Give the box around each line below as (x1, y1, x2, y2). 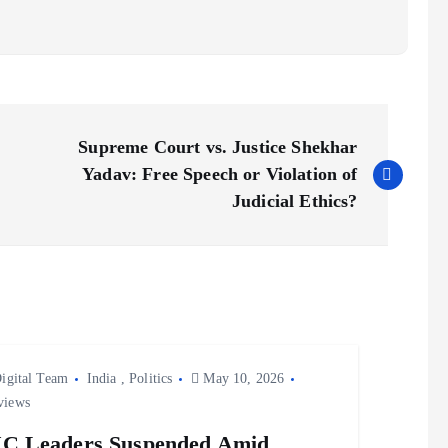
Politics (129, 371, 173, 387)
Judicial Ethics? (232, 191, 358, 212)
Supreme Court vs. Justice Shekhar (78, 137, 358, 158)
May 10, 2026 (199, 371, 285, 387)
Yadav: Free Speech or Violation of (82, 164, 358, 185)
